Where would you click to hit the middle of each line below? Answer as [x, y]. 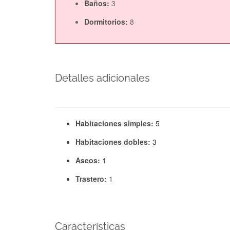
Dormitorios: [107, 21]
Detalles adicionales [102, 78]
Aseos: [89, 160]
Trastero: [92, 178]
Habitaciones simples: [116, 123]
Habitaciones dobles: [114, 141]
